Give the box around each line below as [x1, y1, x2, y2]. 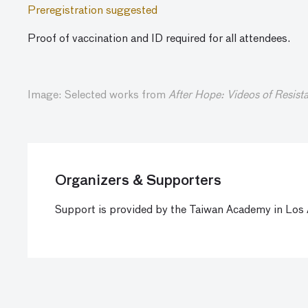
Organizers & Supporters [55, 174, 221, 188]
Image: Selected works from [27, 90, 168, 101]
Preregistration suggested [27, 5, 157, 16]
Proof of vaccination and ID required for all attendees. [27, 34, 290, 45]
